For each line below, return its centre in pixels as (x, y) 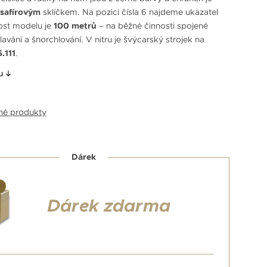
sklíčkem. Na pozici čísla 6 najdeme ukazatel (131, 12)
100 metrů (75, 25)
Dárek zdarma (109, 206)
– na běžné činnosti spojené (152, 25)
